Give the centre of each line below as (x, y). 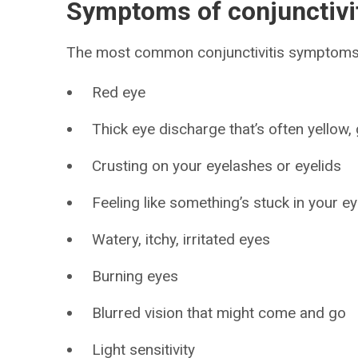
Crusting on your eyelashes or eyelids (217, 166)
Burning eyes (135, 276)
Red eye (119, 92)
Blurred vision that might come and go (219, 313)
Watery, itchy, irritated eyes (181, 239)
